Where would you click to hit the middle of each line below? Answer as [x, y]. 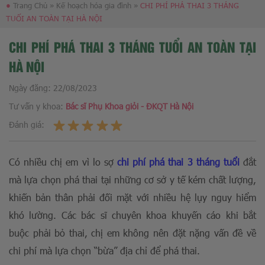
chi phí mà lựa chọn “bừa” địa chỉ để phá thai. [104, 251]
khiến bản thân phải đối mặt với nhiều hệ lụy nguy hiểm [132, 197]
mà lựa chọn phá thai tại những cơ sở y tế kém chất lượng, [132, 180]
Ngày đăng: [31, 88]
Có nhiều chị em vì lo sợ [63, 162]
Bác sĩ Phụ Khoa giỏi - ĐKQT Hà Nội [130, 106]
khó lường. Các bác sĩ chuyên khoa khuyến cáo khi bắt [132, 215]
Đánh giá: [28, 125]
